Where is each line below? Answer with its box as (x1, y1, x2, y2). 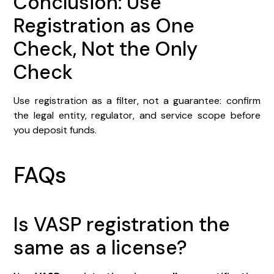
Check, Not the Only (13, 35, 198, 62)
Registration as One (13, 12, 195, 39)
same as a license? (13, 234, 188, 261)
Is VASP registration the (13, 211, 231, 237)
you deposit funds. (13, 123, 97, 136)
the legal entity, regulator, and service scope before (13, 108, 261, 122)
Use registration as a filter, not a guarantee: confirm (13, 94, 261, 107)
